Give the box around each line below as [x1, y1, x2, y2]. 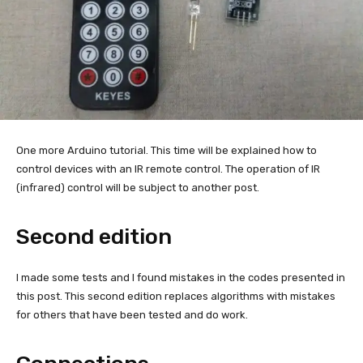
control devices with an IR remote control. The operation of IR [16, 163, 320, 176]
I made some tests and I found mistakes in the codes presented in [16, 271, 345, 284]
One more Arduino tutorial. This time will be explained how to [16, 144, 317, 157]
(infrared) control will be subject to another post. [16, 181, 259, 194]
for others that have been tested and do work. [16, 309, 248, 322]
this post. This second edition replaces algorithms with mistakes [16, 290, 335, 303]
